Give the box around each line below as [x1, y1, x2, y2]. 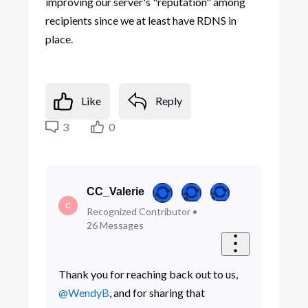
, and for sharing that [109, 286, 205, 300]
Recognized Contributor [86, 205, 190, 217]
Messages [99, 219, 144, 231]
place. [45, 32, 73, 45]
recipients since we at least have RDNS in [45, 13, 236, 27]
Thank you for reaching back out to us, [58, 267, 238, 281]
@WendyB [58, 286, 109, 300]
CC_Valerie [86, 185, 144, 197]
